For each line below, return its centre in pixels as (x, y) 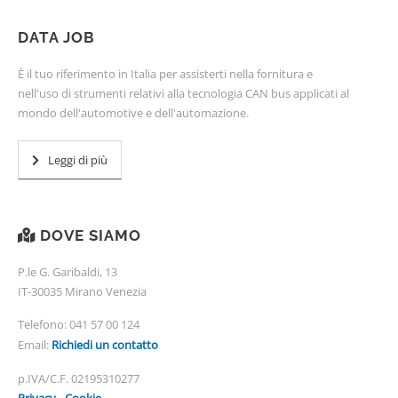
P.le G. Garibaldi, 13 (68, 272)
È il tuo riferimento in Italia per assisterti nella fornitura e (165, 74)
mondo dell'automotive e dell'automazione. (133, 113)
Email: (35, 345)
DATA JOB (56, 38)
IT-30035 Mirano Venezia (82, 292)
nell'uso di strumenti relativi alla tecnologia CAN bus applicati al (183, 94)
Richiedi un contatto (105, 345)
